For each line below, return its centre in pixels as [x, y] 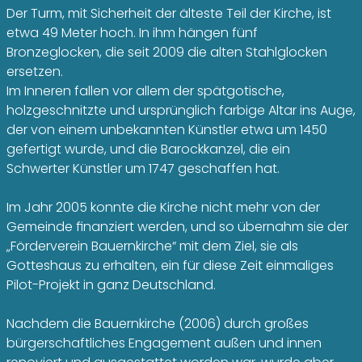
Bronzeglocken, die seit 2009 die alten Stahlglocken [167, 52]
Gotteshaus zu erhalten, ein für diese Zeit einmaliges [170, 265]
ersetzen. [35, 72]
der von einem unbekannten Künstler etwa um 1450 [167, 130]
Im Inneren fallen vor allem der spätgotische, [145, 91]
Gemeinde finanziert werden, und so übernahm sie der [177, 227]
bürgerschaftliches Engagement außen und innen [164, 343]
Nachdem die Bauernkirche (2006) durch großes [158, 324]
